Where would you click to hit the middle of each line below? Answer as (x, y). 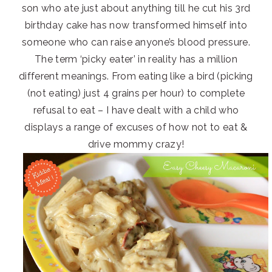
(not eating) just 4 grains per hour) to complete (136, 93)
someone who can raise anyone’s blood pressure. (136, 42)
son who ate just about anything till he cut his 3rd (136, 8)
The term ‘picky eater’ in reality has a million (136, 59)
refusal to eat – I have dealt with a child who (136, 110)
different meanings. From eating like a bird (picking (136, 76)
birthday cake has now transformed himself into (136, 25)
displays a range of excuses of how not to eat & (136, 127)
